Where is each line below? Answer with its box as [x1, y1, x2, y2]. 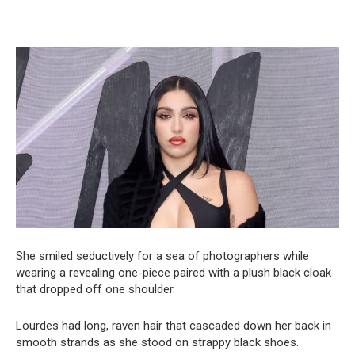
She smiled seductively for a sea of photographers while [16, 249, 309, 264]
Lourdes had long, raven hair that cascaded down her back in [16, 319, 331, 334]
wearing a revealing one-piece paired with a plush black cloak [16, 265, 331, 281]
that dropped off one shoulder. [16, 282, 175, 297]
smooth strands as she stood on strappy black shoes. [16, 335, 299, 350]
